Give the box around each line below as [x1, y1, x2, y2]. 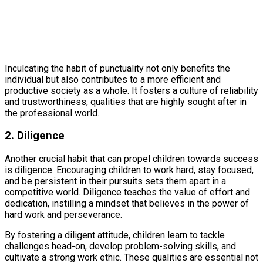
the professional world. [5, 107, 99, 119]
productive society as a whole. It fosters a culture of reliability [5, 85, 258, 96]
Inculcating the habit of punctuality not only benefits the [5, 62, 230, 74]
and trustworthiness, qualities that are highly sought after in [5, 96, 247, 107]
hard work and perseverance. [5, 209, 122, 221]
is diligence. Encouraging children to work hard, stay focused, [5, 164, 254, 176]
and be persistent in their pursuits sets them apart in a [5, 176, 226, 187]
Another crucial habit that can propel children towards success [5, 153, 258, 165]
